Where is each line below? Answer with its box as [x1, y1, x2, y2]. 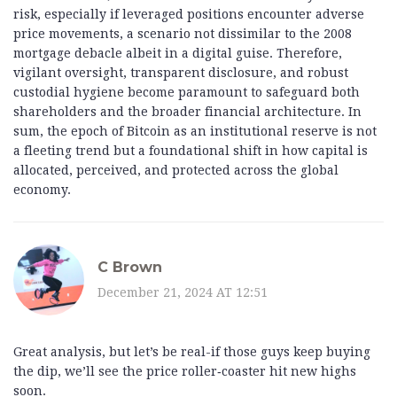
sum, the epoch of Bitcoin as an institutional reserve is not [13, 124, 377, 139]
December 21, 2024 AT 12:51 [97, 284, 268, 300]
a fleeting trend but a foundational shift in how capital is [13, 144, 368, 159]
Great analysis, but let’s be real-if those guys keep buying [13, 345, 370, 360]
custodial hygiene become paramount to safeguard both [13, 85, 360, 100]
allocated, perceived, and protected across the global [13, 163, 339, 178]
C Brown [97, 258, 162, 276]
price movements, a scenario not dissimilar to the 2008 [13, 27, 352, 42]
